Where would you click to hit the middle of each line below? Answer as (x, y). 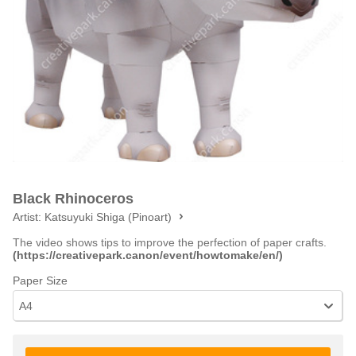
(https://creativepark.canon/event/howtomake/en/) (148, 255)
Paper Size (40, 281)
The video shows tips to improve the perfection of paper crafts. (170, 242)
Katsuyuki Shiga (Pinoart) (108, 217)
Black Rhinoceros (73, 199)
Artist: (29, 217)
